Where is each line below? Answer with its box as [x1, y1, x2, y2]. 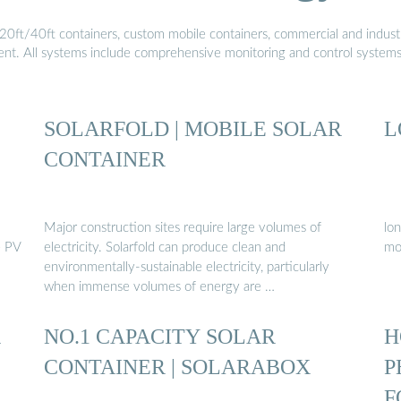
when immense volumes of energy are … [44, 280, 275, 294]
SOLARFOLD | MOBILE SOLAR [44, 115, 342, 141]
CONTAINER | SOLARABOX [44, 354, 311, 380]
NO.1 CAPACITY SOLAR [44, 324, 276, 349]
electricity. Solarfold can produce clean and [44, 241, 286, 255]
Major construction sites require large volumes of [44, 221, 321, 235]
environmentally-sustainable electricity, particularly [44, 260, 329, 275]
